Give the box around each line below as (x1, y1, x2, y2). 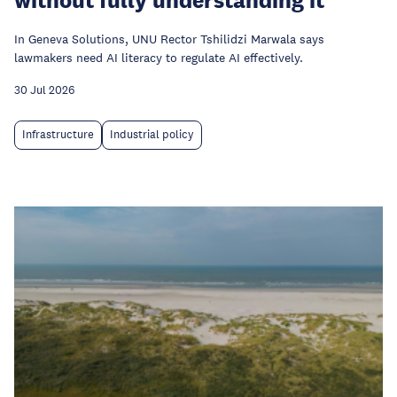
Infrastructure (22, 128, 94, 142)
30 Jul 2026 (14, 83, 74, 97)
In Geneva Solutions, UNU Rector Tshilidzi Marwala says (14, 31, 324, 47)
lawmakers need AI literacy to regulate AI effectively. (14, 50, 303, 66)
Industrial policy (110, 128, 194, 142)
